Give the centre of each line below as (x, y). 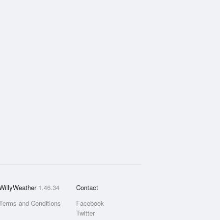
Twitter (85, 213)
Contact (87, 187)
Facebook (90, 203)
